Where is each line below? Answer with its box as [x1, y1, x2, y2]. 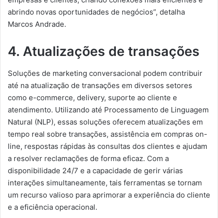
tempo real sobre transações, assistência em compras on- [8, 129, 207, 139]
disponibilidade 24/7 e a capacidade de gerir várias [8, 165, 183, 175]
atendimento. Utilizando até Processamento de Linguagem [8, 105, 209, 114]
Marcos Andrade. [8, 19, 66, 29]
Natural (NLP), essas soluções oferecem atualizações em [8, 117, 203, 127]
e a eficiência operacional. [8, 202, 97, 212]
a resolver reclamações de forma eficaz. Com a [8, 153, 169, 163]
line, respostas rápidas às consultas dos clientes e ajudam [8, 141, 207, 151]
